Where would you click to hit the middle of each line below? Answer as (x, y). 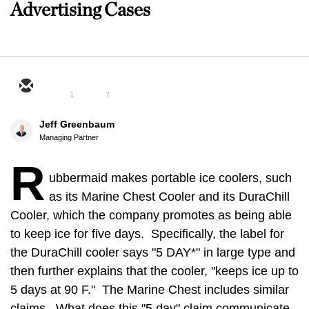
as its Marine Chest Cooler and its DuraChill (169, 197)
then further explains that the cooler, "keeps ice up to (154, 271)
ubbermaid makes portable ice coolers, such (170, 178)
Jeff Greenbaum (77, 124)
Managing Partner (69, 137)
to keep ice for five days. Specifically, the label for (147, 234)
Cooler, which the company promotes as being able (151, 215)
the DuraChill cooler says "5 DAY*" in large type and (153, 252)
